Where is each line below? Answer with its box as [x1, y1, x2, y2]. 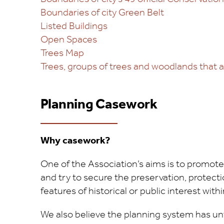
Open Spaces [40, 30, 97, 49]
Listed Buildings [40, 16, 107, 35]
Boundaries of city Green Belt [40, 3, 164, 22]
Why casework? [40, 131, 110, 150]
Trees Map [40, 43, 84, 62]
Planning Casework [40, 91, 157, 118]
